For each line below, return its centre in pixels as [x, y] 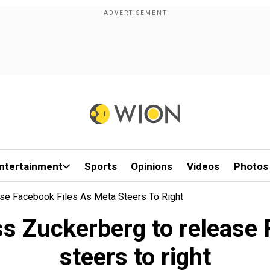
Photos [251, 166]
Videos [203, 166]
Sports [100, 166]
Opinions [152, 166]
